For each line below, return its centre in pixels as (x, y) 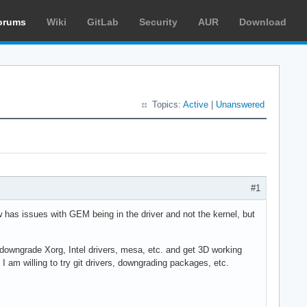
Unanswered (240, 105)
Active (196, 105)
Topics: (168, 105)
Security (158, 22)
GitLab (103, 22)
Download (263, 22)
